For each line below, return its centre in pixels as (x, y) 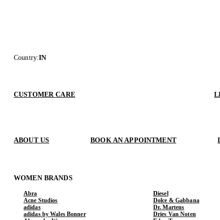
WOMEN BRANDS (43, 178)
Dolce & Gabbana (176, 200)
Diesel (161, 193)
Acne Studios (41, 200)
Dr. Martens (169, 207)
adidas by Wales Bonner (55, 214)
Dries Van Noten (175, 214)
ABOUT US (32, 140)
